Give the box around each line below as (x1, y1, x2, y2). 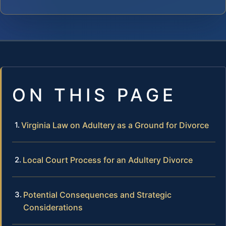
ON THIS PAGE (12, 84, 177, 105)
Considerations (23, 202, 83, 212)
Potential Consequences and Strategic (23, 189, 172, 200)
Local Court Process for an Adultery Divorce (23, 154, 193, 165)
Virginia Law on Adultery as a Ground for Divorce (21, 120, 209, 130)
